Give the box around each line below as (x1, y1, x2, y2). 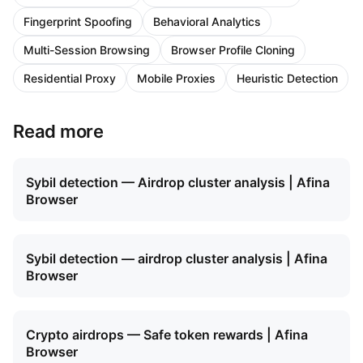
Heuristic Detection (237, 71, 338, 86)
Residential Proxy (23, 71, 116, 86)
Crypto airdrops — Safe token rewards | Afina (26, 327, 308, 344)
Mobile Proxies (137, 71, 216, 86)
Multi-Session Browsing (23, 43, 150, 58)
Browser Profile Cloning (171, 43, 295, 58)
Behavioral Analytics (153, 15, 261, 29)
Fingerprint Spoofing (23, 15, 132, 29)
